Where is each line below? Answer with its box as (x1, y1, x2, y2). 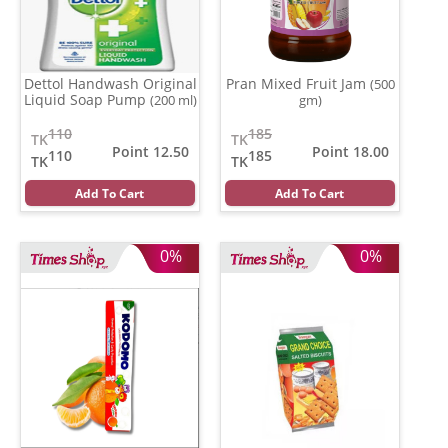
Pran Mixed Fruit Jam (225, 73, 370, 93)
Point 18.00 (312, 141, 389, 161)
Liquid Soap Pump (23, 89, 150, 109)
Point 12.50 (112, 141, 189, 161)
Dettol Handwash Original (23, 73, 197, 93)
